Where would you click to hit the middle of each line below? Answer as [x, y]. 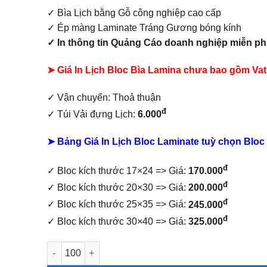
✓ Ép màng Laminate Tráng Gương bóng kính [144, 28]
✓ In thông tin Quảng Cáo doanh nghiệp [137, 43]
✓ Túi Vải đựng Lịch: [92, 114]
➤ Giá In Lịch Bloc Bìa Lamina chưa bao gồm [148, 70]
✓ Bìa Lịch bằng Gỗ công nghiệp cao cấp [134, 13]
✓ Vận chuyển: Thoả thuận [104, 97]
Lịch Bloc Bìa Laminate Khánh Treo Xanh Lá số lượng [156, 247]
